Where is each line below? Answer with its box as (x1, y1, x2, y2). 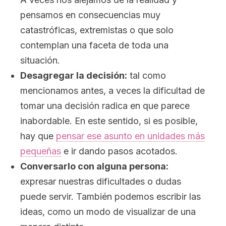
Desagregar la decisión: (20, 70, 127, 81)
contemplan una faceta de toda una (20, 40, 168, 50)
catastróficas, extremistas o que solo (20, 25, 174, 35)
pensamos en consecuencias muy (20, 10, 160, 20)
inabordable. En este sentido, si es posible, (20, 116, 198, 126)
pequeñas (20, 146, 61, 156)
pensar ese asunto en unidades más (56, 131, 205, 141)
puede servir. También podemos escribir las (20, 191, 201, 202)
